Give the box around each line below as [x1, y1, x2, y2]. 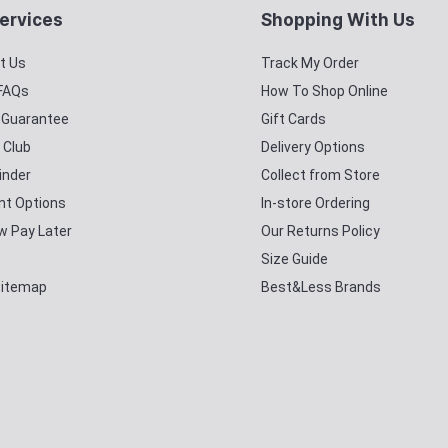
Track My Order [261, 55, 359, 71]
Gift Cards [261, 111, 326, 127]
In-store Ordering [261, 195, 370, 211]
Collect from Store [261, 167, 380, 183]
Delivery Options [261, 139, 365, 155]
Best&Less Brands [261, 279, 381, 295]
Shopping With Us [261, 10, 415, 30]
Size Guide [261, 251, 328, 267]
